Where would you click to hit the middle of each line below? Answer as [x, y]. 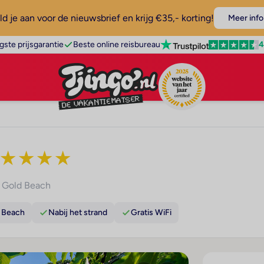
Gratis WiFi [151, 212]
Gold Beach [26, 185]
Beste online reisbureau [116, 44]
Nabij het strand [78, 212]
